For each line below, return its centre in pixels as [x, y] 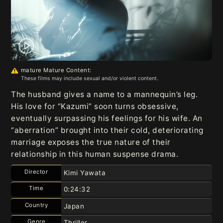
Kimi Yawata [85, 172]
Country [36, 205]
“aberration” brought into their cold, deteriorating [107, 130]
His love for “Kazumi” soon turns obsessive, [95, 106]
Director [36, 171]
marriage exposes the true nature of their [91, 142]
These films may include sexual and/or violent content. [89, 78]
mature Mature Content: [56, 70]
